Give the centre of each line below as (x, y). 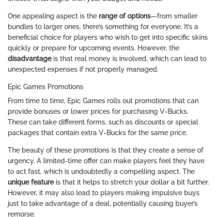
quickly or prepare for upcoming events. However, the (93, 48)
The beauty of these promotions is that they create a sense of (106, 150)
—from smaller (174, 16)
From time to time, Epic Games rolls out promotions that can (103, 101)
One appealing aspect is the (53, 16)
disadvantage (30, 59)
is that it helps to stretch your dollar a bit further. (132, 182)
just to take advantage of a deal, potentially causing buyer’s (103, 204)
